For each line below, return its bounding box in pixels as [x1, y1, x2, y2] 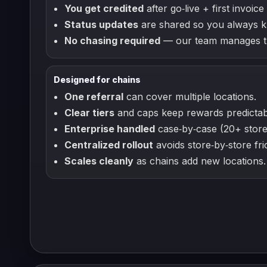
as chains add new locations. [133, 155, 266, 167]
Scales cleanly [64, 155, 133, 167]
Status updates [64, 18, 138, 30]
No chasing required [64, 35, 160, 46]
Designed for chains [54, 74, 141, 85]
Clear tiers [64, 107, 114, 119]
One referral [64, 91, 123, 103]
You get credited [64, 2, 144, 14]
